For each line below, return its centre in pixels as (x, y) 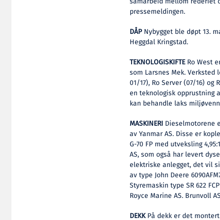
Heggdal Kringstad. (159, 42)
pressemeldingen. (158, 12)
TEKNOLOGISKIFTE (158, 62)
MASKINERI (148, 124)
